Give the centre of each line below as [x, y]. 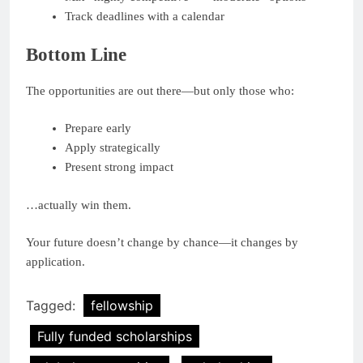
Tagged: [53, 305]
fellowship [122, 305]
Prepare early [98, 128]
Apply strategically [112, 148]
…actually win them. [79, 205]
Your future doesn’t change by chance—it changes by [162, 243]
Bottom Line [76, 54]
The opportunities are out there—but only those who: [160, 90]
